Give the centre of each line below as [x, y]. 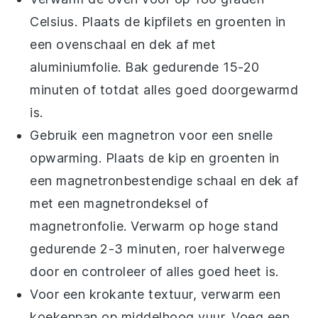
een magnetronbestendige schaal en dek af [164, 180]
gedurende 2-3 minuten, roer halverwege [158, 248]
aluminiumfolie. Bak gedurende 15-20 [145, 67]
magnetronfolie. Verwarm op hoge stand [154, 226]
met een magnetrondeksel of [119, 203]
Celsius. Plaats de [87, 21]
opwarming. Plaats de [99, 158]
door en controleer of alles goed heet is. [154, 271]
